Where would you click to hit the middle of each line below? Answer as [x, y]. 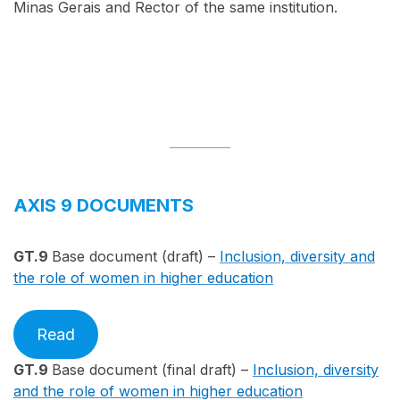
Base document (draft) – [136, 257]
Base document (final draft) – [152, 370]
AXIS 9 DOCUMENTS [104, 206]
